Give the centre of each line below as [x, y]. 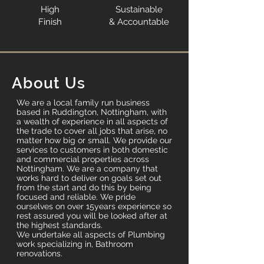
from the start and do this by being [84, 187]
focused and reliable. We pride [76, 197]
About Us [49, 83]
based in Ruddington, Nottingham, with [92, 112]
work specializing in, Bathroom [75, 244]
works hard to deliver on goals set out [89, 178]
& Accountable [139, 22]
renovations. [39, 253]
